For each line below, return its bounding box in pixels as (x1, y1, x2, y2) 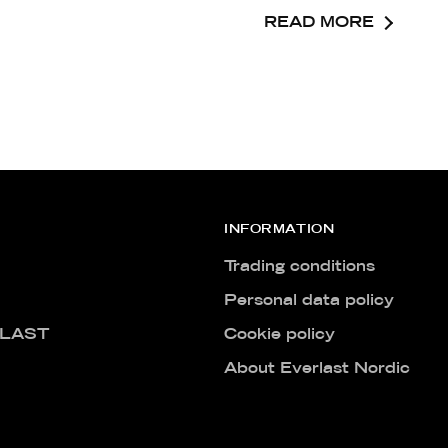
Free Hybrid (85, 412, 248, 434)
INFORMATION (224, 225, 335, 235)
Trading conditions (224, 260, 375, 274)
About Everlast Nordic (224, 362, 410, 376)
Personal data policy (224, 294, 394, 308)
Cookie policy (224, 328, 335, 342)
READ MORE (264, 16, 374, 30)
